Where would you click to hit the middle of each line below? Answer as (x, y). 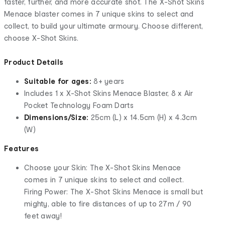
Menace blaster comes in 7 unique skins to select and (99, 14)
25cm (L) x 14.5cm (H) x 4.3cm (143, 117)
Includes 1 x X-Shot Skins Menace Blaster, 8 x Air (109, 93)
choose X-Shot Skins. (41, 38)
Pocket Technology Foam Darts (79, 105)
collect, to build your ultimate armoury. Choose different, (104, 26)
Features (22, 148)
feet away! (43, 215)
